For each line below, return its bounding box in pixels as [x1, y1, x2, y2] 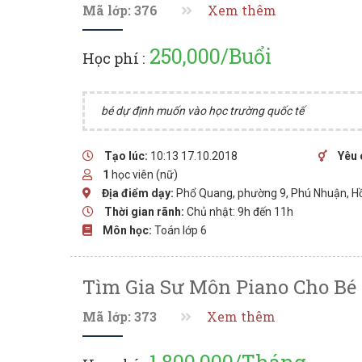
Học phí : [82, 48, 145, 68]
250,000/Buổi [145, 43, 271, 69]
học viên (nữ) [109, 168, 178, 181]
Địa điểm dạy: [102, 187, 174, 200]
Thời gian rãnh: [104, 205, 184, 218]
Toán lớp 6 [154, 224, 207, 237]
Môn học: [103, 224, 152, 237]
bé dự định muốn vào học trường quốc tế [101, 104, 304, 117]
